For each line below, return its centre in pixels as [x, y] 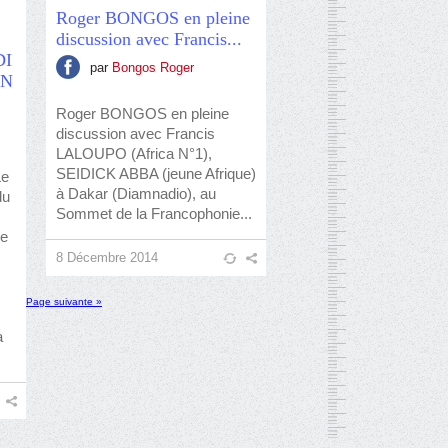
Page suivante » [64, 301]
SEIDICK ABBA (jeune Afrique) [156, 173]
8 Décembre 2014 [107, 257]
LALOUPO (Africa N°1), [134, 153]
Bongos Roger [153, 67]
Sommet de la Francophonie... [154, 213]
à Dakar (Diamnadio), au [136, 193]
